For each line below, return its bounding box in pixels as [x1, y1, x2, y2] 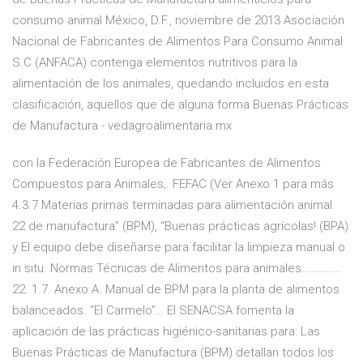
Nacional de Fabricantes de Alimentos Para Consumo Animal [12, 34, 343, 49]
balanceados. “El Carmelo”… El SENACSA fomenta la [12, 303, 294, 318]
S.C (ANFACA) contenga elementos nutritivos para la [12, 55, 297, 70]
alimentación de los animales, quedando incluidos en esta [12, 76, 329, 92]
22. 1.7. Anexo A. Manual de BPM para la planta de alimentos [12, 282, 340, 297]
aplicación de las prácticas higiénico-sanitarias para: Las [12, 324, 320, 340]
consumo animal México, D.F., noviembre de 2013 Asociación [12, 13, 344, 28]
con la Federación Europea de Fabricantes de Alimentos [12, 156, 321, 171]
